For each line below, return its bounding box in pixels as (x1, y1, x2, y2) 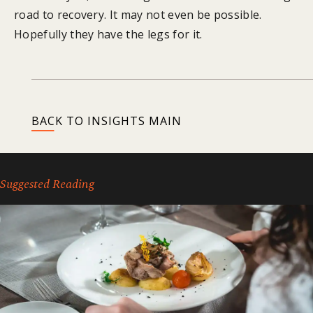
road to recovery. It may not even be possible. (14, 7, 262, 23)
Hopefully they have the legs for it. (14, 27, 203, 43)
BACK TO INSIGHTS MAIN (31, 112, 182, 129)
